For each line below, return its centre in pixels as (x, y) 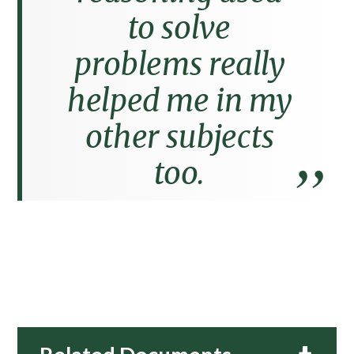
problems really (179, 64)
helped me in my (179, 100)
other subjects (179, 137)
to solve (179, 28)
